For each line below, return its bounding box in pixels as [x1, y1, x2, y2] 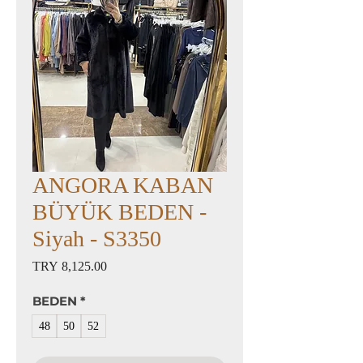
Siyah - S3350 [32, 226, 161, 251]
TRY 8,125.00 [32, 259, 107, 273]
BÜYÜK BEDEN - [32, 199, 207, 224]
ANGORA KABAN [32, 173, 213, 198]
